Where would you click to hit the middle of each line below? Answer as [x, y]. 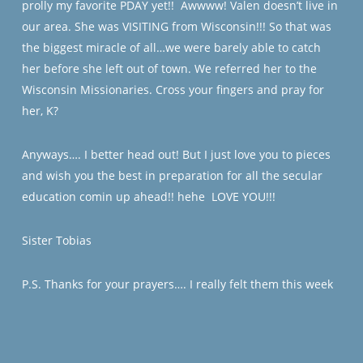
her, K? [41, 111]
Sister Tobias [56, 240]
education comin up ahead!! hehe [115, 196]
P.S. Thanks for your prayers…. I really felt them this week [179, 284]
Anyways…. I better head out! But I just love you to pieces [176, 154]
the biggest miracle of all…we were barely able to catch [171, 47]
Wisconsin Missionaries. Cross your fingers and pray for [173, 90]
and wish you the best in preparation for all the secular [172, 175]
